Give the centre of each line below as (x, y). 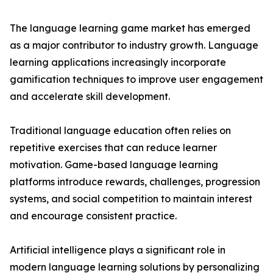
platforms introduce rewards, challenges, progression (135, 182)
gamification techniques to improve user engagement (136, 80)
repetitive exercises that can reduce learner (113, 148)
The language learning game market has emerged (130, 28)
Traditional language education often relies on (120, 131)
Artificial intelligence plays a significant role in (118, 250)
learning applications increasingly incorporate (118, 62)
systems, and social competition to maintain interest (131, 199)
